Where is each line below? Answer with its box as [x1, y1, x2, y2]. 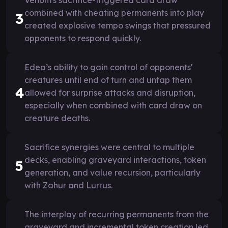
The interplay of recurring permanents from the [24, 209, 209, 219]
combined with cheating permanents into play [24, 7, 204, 18]
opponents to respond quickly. [24, 33, 141, 43]
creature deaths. [24, 112, 90, 123]
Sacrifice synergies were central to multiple [24, 141, 194, 152]
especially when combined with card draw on [24, 100, 202, 110]
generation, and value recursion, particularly [24, 167, 201, 178]
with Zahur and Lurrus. [24, 180, 112, 190]
